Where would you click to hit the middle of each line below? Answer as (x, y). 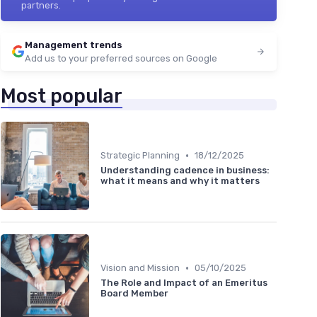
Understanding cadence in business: (185, 171)
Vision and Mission (140, 268)
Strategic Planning (140, 156)
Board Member (134, 294)
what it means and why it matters (180, 181)
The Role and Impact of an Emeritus (184, 283)
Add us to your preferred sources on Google (121, 59)
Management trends (74, 45)
